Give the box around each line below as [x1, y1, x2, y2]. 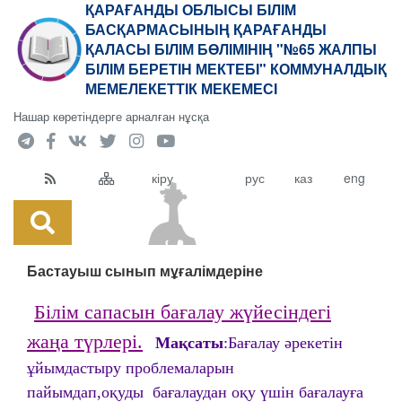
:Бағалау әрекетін [223, 334, 343, 352]
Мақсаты [155, 334, 223, 352]
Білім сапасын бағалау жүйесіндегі [34, 301, 331, 323]
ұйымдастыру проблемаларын [27, 359, 234, 377]
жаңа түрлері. [27, 330, 143, 353]
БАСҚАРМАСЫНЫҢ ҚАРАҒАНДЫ [85, 19, 327, 39]
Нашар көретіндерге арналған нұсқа [13, 108, 209, 125]
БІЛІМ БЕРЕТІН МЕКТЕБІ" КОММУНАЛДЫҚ [85, 58, 387, 79]
